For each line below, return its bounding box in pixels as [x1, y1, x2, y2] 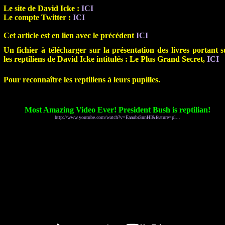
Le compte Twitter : [3, 13, 71, 22]
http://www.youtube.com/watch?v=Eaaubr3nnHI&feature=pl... [55, 115, 180, 120]
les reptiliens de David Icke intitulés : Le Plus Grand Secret [3, 55, 203, 63]
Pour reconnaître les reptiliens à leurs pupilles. [3, 75, 160, 84]
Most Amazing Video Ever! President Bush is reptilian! [25, 105, 210, 114]
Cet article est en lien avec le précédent [3, 31, 134, 40]
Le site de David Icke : [3, 4, 79, 13]
